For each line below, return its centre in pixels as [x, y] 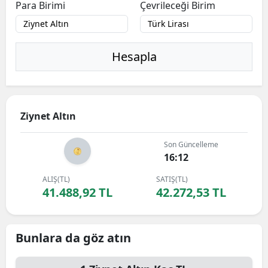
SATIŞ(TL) [172, 179]
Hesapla [134, 57]
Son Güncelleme [191, 144]
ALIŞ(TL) [56, 179]
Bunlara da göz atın [73, 238]
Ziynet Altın [48, 116]
